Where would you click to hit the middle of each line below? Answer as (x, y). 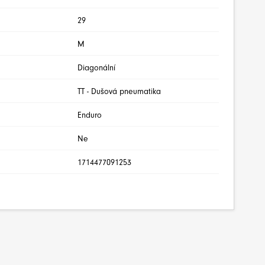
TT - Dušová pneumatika (119, 91)
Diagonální (96, 68)
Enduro (90, 115)
